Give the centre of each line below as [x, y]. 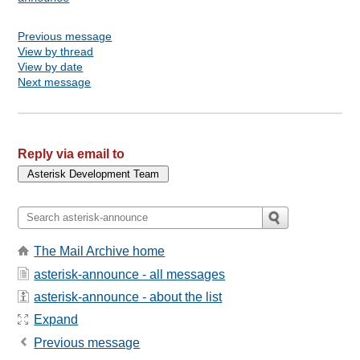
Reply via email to [72, 153]
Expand [56, 320]
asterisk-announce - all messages [130, 274]
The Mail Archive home [100, 252]
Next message [55, 82]
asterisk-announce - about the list [128, 297]
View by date [51, 66]
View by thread [56, 51]
